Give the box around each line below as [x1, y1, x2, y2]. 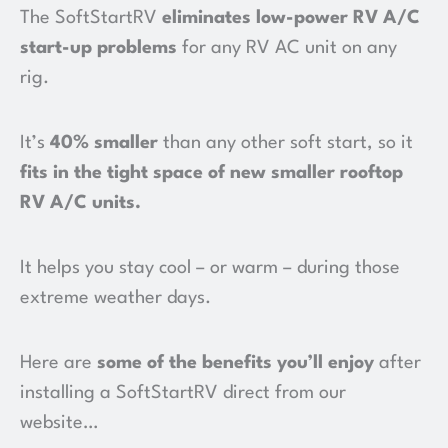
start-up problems [20, 38, 177, 57]
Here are [20, 353, 97, 372]
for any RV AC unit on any [177, 38, 397, 57]
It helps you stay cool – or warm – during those [20, 258, 400, 277]
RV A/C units [20, 193, 135, 212]
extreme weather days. [20, 288, 211, 307]
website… [20, 413, 98, 432]
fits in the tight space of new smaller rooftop [20, 163, 403, 182]
